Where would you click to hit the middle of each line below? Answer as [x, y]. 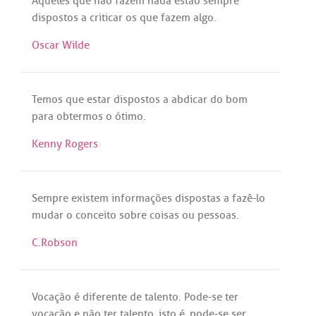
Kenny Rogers [65, 144]
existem [90, 198]
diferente [105, 297]
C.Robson [55, 243]
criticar [106, 17]
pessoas [217, 215]
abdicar [189, 99]
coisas [164, 215]
